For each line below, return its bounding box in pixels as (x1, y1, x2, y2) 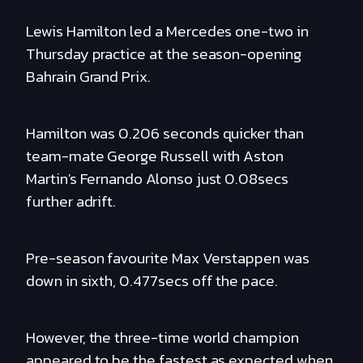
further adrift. (26, 190, 117, 214)
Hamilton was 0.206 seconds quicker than (26, 122, 304, 146)
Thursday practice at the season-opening (26, 42, 301, 66)
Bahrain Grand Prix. (26, 65, 151, 89)
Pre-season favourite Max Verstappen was (26, 246, 310, 271)
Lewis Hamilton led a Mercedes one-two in (26, 19, 309, 44)
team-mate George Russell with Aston (26, 144, 284, 169)
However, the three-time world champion (26, 326, 299, 350)
